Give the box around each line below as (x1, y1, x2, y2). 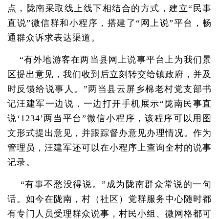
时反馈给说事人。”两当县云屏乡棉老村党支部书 (7, 84, 212, 94)
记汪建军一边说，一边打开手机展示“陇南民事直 (7, 99, 212, 109)
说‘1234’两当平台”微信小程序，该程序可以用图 (7, 113, 212, 123)
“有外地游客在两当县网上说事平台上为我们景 (7, 55, 212, 65)
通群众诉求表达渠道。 (7, 33, 100, 43)
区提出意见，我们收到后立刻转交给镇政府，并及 (7, 69, 212, 79)
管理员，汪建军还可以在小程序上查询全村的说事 (7, 143, 212, 153)
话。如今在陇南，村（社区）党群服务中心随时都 (7, 194, 212, 204)
